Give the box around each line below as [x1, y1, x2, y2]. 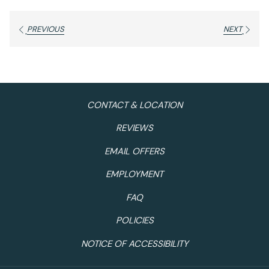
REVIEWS [116, 122, 153, 134]
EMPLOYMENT [106, 168, 163, 181]
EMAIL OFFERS [104, 145, 165, 157]
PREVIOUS [27, 24, 64, 35]
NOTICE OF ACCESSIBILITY [80, 237, 189, 250]
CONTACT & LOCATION [86, 98, 183, 111]
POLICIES [115, 214, 154, 227]
